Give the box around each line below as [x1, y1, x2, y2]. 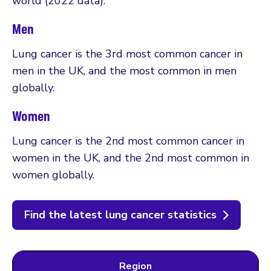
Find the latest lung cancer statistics [24, 207, 217, 222]
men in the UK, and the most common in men [12, 63, 237, 78]
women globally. [12, 167, 94, 182]
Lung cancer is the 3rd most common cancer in [12, 46, 243, 61]
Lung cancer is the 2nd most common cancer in [12, 133, 244, 148]
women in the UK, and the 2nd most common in [12, 150, 249, 165]
